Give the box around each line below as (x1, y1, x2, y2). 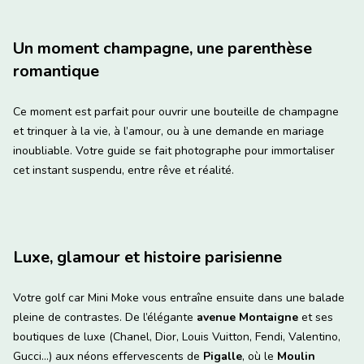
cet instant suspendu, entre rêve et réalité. (13, 162, 234, 179)
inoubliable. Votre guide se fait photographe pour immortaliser (13, 143, 335, 159)
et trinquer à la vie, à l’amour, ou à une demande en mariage (13, 123, 324, 140)
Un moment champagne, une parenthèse (13, 37, 312, 60)
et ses (298, 310, 333, 326)
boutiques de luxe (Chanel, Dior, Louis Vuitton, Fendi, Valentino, (13, 329, 340, 345)
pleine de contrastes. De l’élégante (13, 310, 197, 326)
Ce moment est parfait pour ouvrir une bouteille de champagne (13, 104, 339, 120)
